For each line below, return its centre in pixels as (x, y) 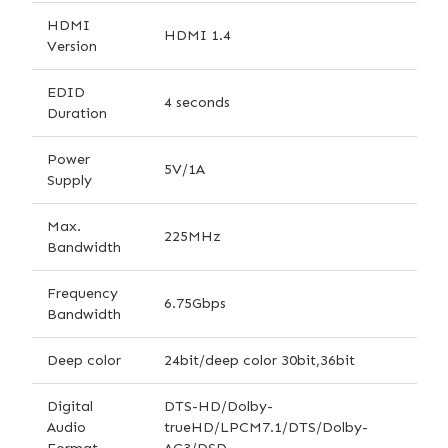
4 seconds (197, 101)
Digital (70, 405)
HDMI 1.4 (197, 34)
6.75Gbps (195, 302)
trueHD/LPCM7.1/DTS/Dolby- (266, 426)
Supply (69, 179)
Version (72, 45)
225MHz (192, 235)
